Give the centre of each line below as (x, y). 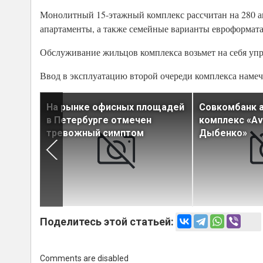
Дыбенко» (223, 133)
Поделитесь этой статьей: (107, 222)
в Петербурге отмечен (99, 120)
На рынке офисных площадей (115, 107)
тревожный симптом (95, 133)
